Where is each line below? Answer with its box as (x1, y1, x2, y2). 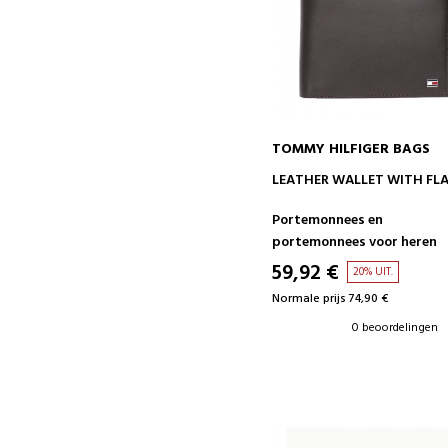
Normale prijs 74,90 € (272, 288, 389, 309)
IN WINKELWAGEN (321, 166, 430, 187)
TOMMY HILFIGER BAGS (272, 137, 431, 161)
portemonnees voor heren (272, 230, 438, 254)
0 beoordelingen (352, 317, 439, 338)
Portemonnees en (272, 208, 384, 232)
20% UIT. (353, 262, 394, 281)
